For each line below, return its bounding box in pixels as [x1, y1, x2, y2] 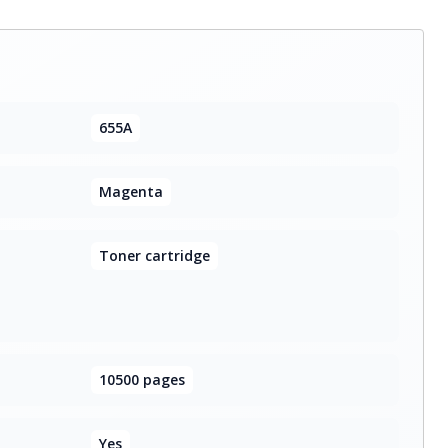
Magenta [98, 182, 163, 201]
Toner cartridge [98, 246, 210, 265]
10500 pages [98, 370, 185, 389]
